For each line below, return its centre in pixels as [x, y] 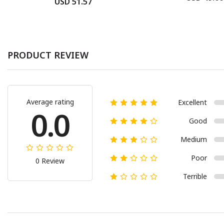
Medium [194, 139]
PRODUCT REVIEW [48, 55]
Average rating [50, 101]
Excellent [192, 102]
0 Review [50, 160]
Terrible [195, 176]
